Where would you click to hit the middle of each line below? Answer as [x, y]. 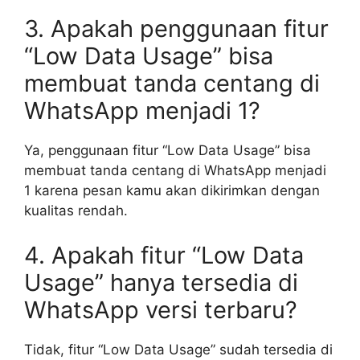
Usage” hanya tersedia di [161, 282]
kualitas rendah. [76, 211]
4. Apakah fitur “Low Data [164, 255]
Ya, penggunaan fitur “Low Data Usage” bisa [168, 150]
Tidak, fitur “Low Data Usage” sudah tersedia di [178, 349]
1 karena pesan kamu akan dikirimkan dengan [172, 190]
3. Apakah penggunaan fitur [176, 29]
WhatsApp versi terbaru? [161, 309]
